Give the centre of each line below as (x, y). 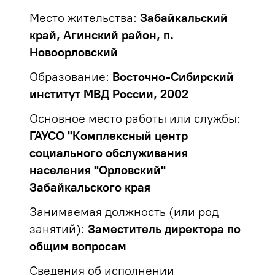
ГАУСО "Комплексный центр (109, 136)
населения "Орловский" (98, 170)
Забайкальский (184, 18)
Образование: (69, 77)
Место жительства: (83, 18)
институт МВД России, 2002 (109, 94)
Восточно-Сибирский (173, 77)
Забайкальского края (90, 187)
